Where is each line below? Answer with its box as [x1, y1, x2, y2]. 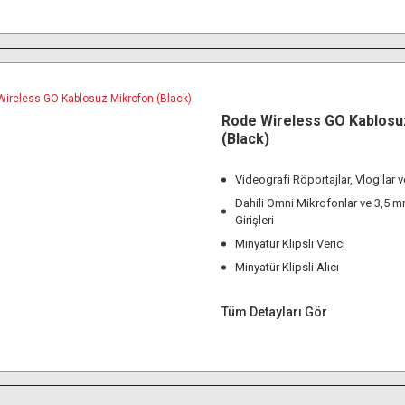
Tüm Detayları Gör [221, 305, 327, 319]
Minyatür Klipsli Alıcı [235, 260, 339, 274]
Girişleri [235, 213, 274, 227]
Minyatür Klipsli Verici [235, 237, 345, 250]
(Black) [221, 130, 269, 147]
